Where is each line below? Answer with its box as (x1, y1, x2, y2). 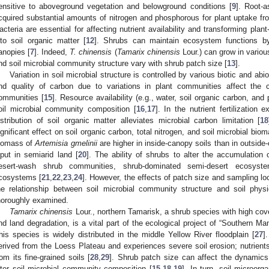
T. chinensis (70, 47, 112, 56)
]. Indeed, (34, 47, 70, 56)
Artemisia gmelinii (35, 138, 97, 148)
